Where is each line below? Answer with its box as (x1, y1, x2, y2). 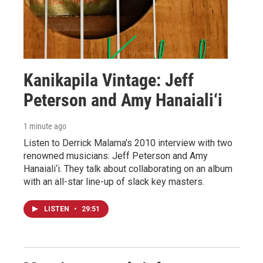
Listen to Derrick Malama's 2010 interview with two (23, 137, 232, 149)
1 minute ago (23, 121, 66, 131)
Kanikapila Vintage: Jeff (23, 69, 194, 90)
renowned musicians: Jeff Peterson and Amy (23, 150, 208, 161)
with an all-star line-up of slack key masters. (23, 176, 204, 187)
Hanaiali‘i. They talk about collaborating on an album (23, 163, 232, 174)
